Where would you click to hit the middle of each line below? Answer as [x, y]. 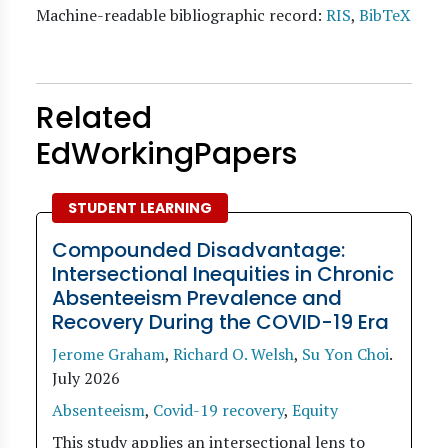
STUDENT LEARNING [140, 208]
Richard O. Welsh [233, 354]
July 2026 [86, 378]
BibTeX [385, 15]
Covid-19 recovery [218, 410]
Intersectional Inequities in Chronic [223, 274]
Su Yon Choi [345, 354]
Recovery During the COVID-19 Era [220, 322]
